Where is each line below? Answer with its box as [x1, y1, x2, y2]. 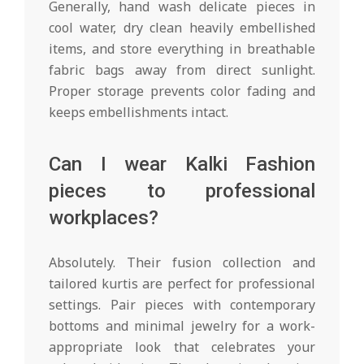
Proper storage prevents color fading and [49, 81, 315, 100]
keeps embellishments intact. [49, 102, 228, 121]
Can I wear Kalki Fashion [49, 152, 315, 175]
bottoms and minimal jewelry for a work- [49, 316, 315, 335]
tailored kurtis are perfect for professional [49, 274, 315, 292]
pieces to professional [49, 179, 315, 202]
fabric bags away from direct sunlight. [49, 60, 315, 79]
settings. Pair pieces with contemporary [49, 295, 315, 314]
